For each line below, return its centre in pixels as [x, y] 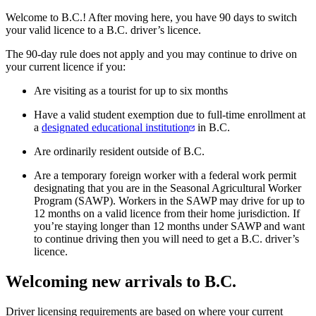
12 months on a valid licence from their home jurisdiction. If [167, 213]
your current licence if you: [66, 66]
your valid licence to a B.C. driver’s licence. [103, 30]
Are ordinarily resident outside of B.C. [119, 151]
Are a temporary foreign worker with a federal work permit [165, 175]
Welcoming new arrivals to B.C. [121, 281]
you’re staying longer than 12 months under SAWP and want [169, 226]
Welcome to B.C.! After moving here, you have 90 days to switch [151, 17]
